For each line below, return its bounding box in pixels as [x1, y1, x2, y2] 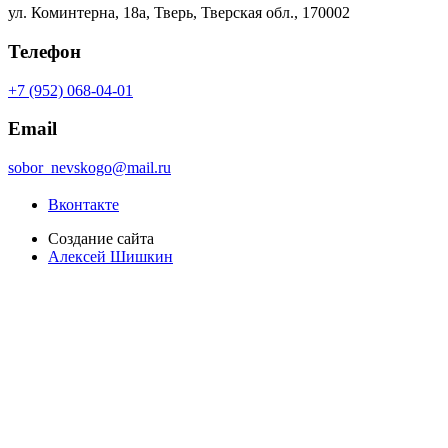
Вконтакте [48, 195, 119, 213]
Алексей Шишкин [48, 247, 173, 265]
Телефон [8, 40, 81, 62]
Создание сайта [48, 229, 154, 247]
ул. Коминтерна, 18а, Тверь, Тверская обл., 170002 [8, 4, 350, 22]
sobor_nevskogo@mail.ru [8, 159, 171, 177]
